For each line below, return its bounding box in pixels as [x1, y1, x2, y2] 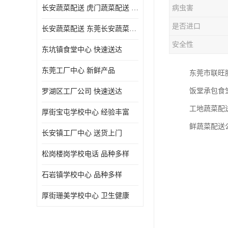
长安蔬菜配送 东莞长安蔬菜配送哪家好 [129, 25, 136, 33]
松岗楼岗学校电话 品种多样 [42, 150, 129, 158]
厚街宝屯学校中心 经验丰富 [42, 108, 129, 116]
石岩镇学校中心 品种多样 [42, 171, 122, 179]
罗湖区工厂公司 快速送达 [42, 88, 122, 95]
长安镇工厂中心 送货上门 [42, 129, 122, 137]
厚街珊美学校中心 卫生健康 [42, 192, 129, 199]
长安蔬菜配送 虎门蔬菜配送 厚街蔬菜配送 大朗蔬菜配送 [131, 4, 138, 12]
